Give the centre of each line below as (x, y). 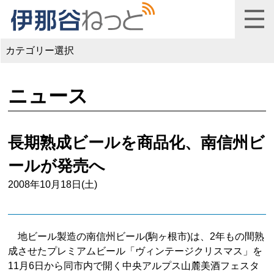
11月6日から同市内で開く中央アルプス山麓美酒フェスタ (134, 265)
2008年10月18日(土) (53, 184)
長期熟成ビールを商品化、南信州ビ (137, 142)
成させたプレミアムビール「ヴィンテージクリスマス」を (135, 251)
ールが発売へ (57, 165)
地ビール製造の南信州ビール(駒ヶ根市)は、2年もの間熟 (136, 236)
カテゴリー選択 (40, 51)
